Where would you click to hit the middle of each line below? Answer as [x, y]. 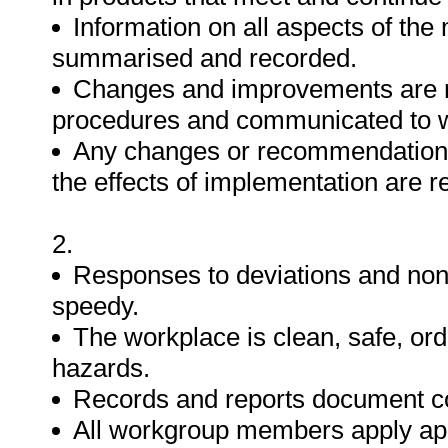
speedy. [95, 306]
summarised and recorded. [204, 58]
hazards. [101, 368]
